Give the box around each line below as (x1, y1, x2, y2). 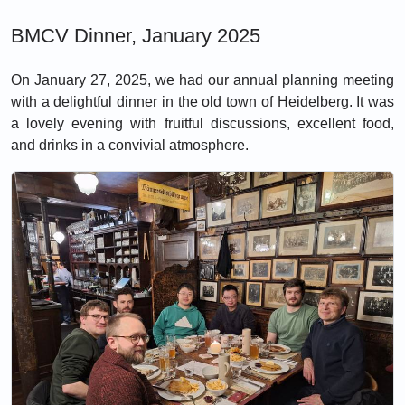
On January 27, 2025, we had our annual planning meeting (11, 72, 394, 89)
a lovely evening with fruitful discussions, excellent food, (11, 116, 394, 132)
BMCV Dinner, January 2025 (11, 24, 260, 48)
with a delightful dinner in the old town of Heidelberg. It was (11, 94, 394, 110)
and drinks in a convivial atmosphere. (11, 137, 249, 154)
